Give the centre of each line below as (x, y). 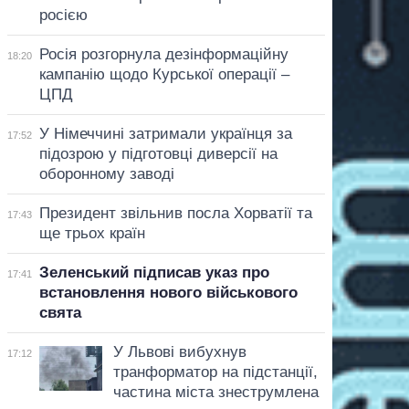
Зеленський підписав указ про (154, 272)
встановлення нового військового (168, 292)
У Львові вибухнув (179, 351)
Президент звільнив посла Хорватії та (175, 213)
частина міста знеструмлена (215, 392)
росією (63, 15)
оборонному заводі (106, 173)
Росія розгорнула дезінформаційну (163, 54)
